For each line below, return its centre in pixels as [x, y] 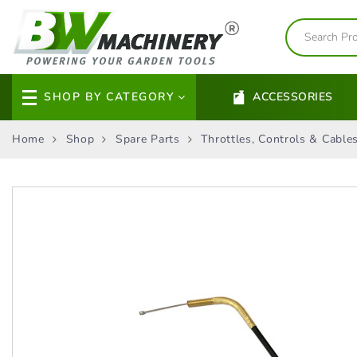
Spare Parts [148, 139]
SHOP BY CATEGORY [109, 97]
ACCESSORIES [293, 97]
